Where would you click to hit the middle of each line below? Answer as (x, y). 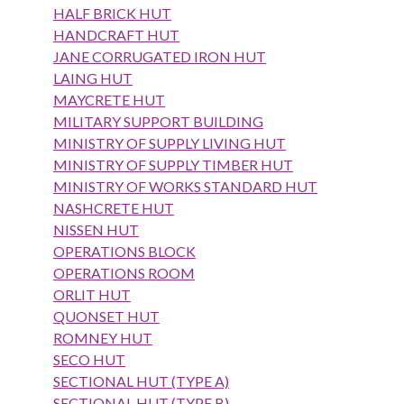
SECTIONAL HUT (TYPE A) (141, 381)
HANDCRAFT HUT (116, 35)
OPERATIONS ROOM (124, 273)
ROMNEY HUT (103, 338)
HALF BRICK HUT (112, 13)
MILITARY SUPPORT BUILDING (158, 121)
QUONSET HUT (106, 316)
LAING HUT (93, 78)
